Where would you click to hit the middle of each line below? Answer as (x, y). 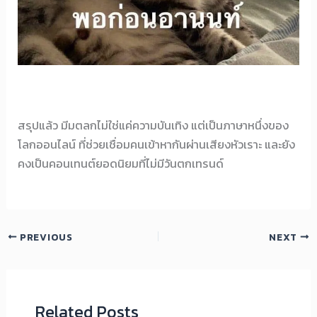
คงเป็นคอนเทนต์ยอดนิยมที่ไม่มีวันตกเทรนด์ (121, 164)
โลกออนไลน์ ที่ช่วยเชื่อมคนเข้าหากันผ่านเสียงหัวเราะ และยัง (157, 145)
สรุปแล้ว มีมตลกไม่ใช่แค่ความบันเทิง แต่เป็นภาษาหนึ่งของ (154, 126)
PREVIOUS (45, 237)
